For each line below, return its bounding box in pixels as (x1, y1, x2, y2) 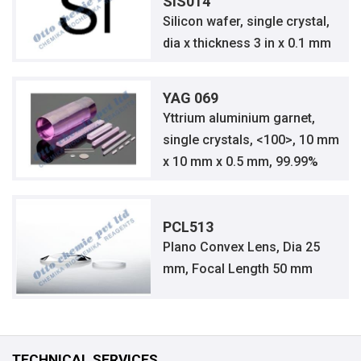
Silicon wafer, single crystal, (163, 13, 330, 29)
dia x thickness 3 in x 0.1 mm (163, 35, 332, 51)
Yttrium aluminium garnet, (163, 110, 316, 127)
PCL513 (163, 218, 214, 235)
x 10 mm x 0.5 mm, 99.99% (163, 154, 319, 170)
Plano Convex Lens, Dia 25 (163, 239, 321, 255)
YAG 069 (163, 89, 219, 107)
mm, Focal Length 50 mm (163, 260, 313, 276)
